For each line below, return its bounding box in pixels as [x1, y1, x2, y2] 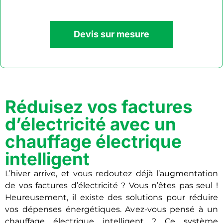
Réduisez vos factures [5, 96, 193, 117]
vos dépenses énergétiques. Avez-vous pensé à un [5, 204, 218, 214]
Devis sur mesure [74, 28, 149, 39]
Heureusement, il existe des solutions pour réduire [5, 192, 218, 202]
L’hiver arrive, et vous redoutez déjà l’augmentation [5, 168, 218, 178]
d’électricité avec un [5, 113, 176, 134]
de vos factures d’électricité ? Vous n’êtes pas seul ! [5, 180, 218, 190]
